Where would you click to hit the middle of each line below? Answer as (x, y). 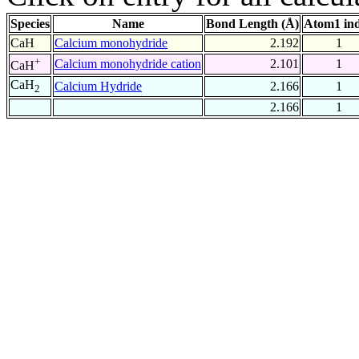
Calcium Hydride (98, 87)
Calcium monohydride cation (128, 64)
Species (30, 24)
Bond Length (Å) (252, 24)
